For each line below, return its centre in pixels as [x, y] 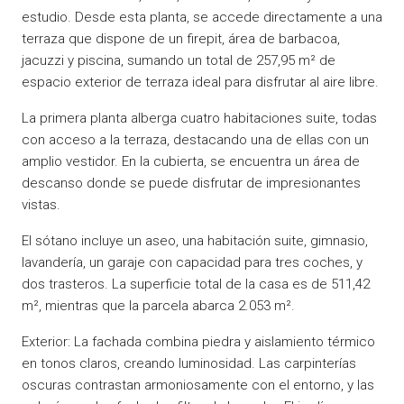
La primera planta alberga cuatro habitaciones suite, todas [199, 118]
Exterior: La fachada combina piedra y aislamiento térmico [198, 341]
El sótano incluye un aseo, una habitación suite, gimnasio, [195, 240]
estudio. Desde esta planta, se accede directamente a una [202, 17]
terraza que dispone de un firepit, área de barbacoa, [181, 38]
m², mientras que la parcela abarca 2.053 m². [158, 305]
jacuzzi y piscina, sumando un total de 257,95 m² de [179, 60]
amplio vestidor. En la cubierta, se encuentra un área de [191, 161]
